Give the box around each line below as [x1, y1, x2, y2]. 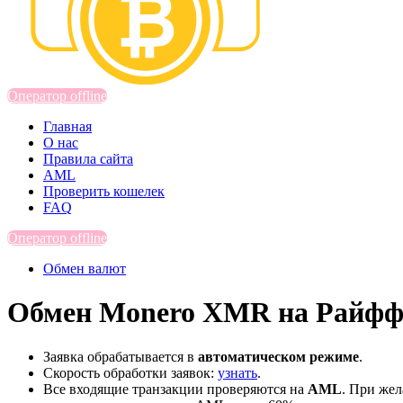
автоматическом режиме [198, 348, 359, 364]
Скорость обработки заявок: [43, 364, 218, 381]
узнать [218, 364, 257, 381]
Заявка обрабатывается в [43, 348, 198, 364]
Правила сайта [43, 150, 133, 166]
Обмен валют [43, 260, 126, 276]
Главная [43, 118, 92, 134]
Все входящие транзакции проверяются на [43, 381, 308, 397]
